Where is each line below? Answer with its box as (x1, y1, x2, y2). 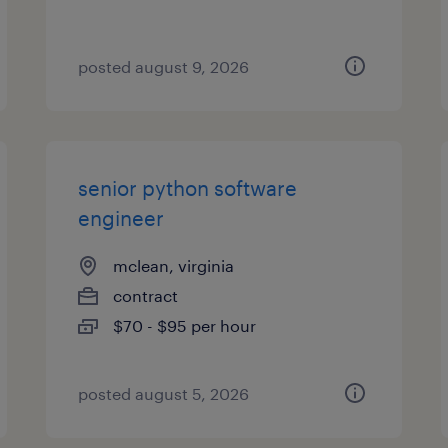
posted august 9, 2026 (78, 57, 250, 76)
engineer (78, 206, 165, 230)
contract (113, 286, 179, 305)
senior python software (78, 176, 298, 200)
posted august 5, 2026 (78, 384, 250, 403)
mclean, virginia (113, 256, 235, 275)
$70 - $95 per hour (113, 316, 257, 335)
